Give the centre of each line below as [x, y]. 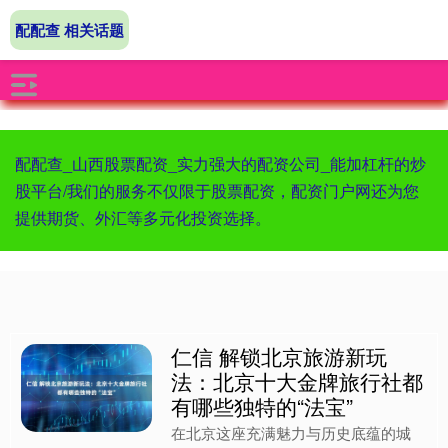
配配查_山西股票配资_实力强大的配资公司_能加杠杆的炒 [220, 163]
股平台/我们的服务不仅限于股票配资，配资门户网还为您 [217, 190]
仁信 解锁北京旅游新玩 [279, 356]
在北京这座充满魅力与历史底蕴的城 [291, 432]
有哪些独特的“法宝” [262, 406]
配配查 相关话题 [69, 30]
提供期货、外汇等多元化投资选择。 [143, 217]
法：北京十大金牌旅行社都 [297, 381]
